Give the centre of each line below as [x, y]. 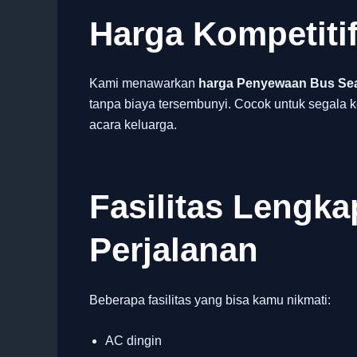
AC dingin [133, 341]
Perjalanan [174, 250]
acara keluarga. [133, 125]
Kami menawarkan [144, 84]
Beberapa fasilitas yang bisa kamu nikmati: [210, 300]
